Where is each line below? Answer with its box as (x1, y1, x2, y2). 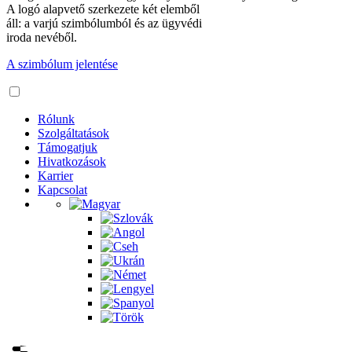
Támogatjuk (38, 141, 97, 154)
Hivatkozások (38, 155, 106, 168)
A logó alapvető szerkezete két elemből (6, 2, 200, 16)
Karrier (38, 169, 73, 182)
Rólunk (38, 112, 75, 126)
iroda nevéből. (6, 31, 77, 44)
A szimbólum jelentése (6, 57, 118, 71)
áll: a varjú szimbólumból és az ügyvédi (6, 16, 202, 30)
